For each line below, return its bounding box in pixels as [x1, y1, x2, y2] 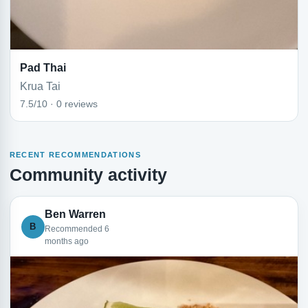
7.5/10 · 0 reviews [19, 98, 98, 109]
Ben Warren [44, 208, 106, 220]
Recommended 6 [44, 223, 109, 234]
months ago [44, 236, 89, 246]
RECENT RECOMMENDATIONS [9, 151, 142, 159]
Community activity [9, 164, 167, 184]
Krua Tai [19, 80, 60, 92]
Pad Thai [19, 61, 66, 74]
